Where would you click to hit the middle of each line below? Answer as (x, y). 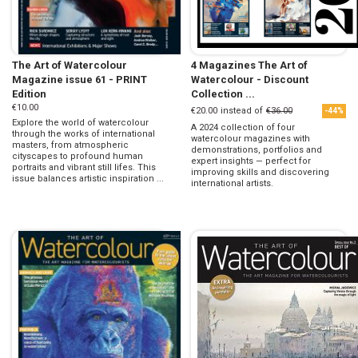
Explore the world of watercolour (80, 123)
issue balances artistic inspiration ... (88, 179)
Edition (29, 94)
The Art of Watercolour (70, 66)
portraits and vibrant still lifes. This (84, 168)
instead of (242, 111)
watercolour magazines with (251, 139)
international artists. (232, 184)
